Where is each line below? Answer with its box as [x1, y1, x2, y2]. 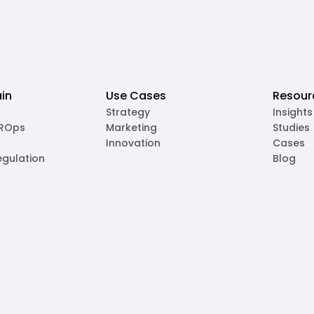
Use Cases [105, 88, 166, 104]
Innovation [105, 136, 161, 150]
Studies [273, 121, 310, 135]
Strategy [105, 105, 150, 119]
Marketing [105, 121, 157, 135]
